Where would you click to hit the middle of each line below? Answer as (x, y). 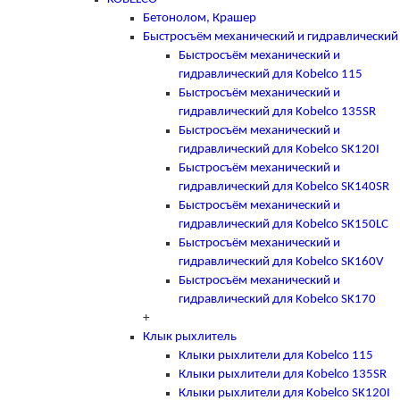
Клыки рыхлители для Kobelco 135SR (283, 374)
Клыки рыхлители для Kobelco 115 (276, 355)
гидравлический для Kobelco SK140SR (284, 187)
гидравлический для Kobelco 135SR (277, 112)
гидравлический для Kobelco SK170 (277, 299)
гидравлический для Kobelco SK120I (279, 149)
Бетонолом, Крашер (200, 18)
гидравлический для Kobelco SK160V (281, 262)
